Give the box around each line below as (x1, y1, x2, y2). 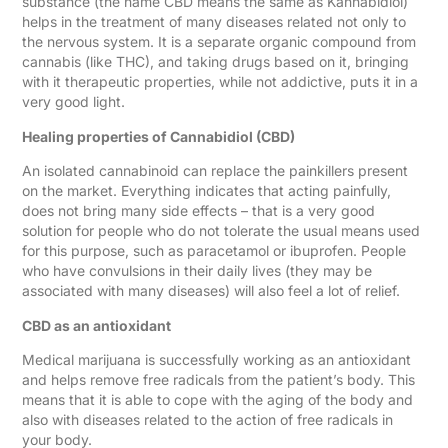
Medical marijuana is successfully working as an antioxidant (22, 350, 412, 368)
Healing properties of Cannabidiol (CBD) (22, 127, 296, 145)
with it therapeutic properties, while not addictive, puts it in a (22, 73, 419, 91)
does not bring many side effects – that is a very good (22, 202, 376, 220)
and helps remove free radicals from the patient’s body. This (22, 370, 416, 388)
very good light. (22, 93, 126, 111)
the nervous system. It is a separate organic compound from (22, 33, 417, 51)
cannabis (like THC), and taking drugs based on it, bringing (22, 53, 410, 71)
